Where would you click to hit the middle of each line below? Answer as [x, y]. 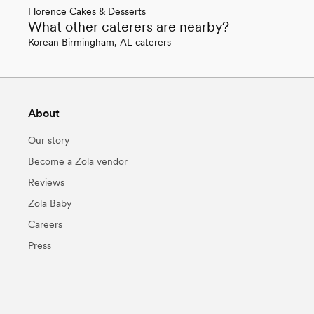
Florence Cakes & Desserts [87, 11]
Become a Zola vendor [78, 161]
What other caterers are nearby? [129, 26]
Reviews [46, 182]
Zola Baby [50, 203]
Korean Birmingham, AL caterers [100, 42]
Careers [45, 224]
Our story [49, 140]
